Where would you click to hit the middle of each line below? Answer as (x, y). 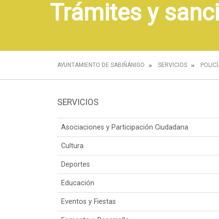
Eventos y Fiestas (88, 201)
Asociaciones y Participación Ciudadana (125, 127)
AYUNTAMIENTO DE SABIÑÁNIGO (101, 65)
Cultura (72, 146)
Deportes (76, 164)
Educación (78, 183)
